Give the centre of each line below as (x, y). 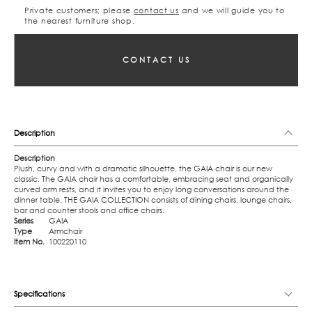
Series (24, 221)
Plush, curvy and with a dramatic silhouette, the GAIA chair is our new (143, 169)
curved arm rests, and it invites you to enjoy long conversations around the (151, 190)
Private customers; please (79, 10)
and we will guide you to (232, 10)
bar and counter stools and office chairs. (89, 211)
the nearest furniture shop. (80, 21)
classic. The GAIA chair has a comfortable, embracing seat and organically (154, 179)
